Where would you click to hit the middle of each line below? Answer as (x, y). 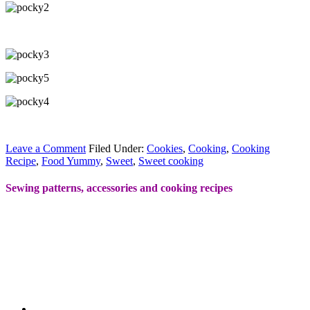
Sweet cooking (171, 161)
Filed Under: (118, 148)
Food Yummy (71, 161)
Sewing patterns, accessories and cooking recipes (119, 188)
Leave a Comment (46, 148)
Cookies (165, 148)
